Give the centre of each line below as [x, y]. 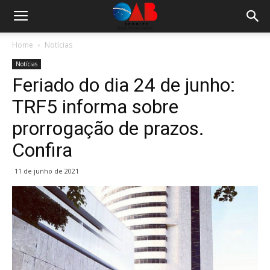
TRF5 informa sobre [95, 107]
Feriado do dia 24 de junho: [124, 85]
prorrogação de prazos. [108, 128]
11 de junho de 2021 [47, 171]
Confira [42, 150]
